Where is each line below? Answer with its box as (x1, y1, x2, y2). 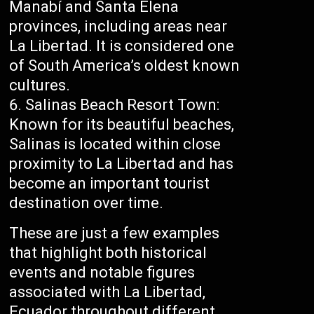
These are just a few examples (9, 224, 220, 243)
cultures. (9, 76, 71, 95)
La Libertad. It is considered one (9, 37, 235, 55)
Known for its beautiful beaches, (9, 116, 235, 134)
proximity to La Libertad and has (9, 155, 234, 173)
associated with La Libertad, (9, 283, 206, 301)
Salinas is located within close (9, 135, 221, 153)
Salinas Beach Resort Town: (25, 96, 220, 114)
